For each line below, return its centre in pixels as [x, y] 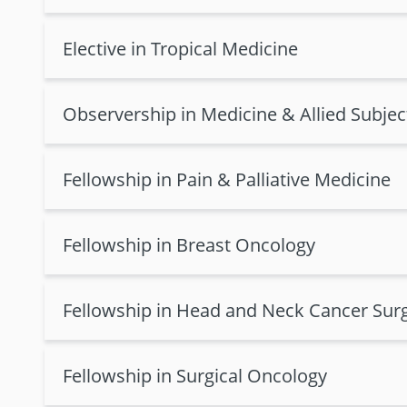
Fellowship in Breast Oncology [189, 245]
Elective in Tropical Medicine [180, 49]
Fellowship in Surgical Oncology [195, 376]
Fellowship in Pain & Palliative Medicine [227, 179]
